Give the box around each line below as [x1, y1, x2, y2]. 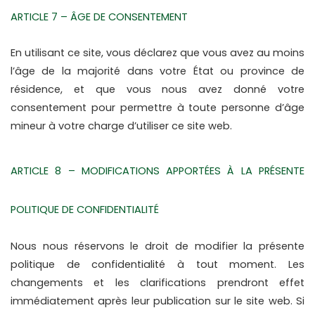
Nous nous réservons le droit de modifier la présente [11, 238, 304, 253]
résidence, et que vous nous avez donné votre [11, 82, 304, 97]
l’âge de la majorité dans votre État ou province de [11, 64, 304, 79]
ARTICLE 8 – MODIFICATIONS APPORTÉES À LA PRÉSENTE [11, 164, 304, 179]
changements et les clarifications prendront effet [11, 275, 304, 290]
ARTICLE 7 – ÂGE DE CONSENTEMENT [11, 9, 188, 24]
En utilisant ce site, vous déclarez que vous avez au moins [11, 46, 304, 60]
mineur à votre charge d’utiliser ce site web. [11, 119, 232, 134]
